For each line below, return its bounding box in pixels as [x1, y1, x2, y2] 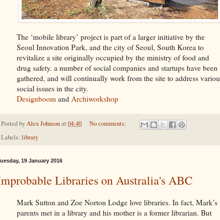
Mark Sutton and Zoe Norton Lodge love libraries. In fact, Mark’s [17, 197, 218, 207]
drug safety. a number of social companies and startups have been [17, 63, 218, 73]
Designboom [17, 94, 58, 104]
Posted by [1, 119, 27, 128]
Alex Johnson [27, 119, 60, 128]
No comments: [89, 119, 128, 128]
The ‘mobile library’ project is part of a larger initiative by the [17, 32, 205, 42]
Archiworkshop [71, 94, 118, 104]
